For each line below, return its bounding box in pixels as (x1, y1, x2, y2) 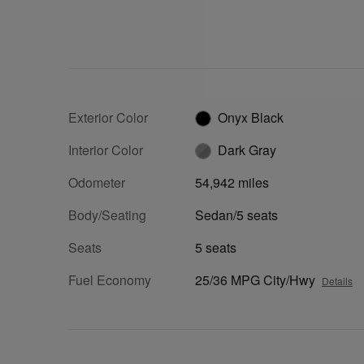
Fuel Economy (68, 270, 151, 289)
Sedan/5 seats (195, 205, 278, 224)
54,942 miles (195, 172, 269, 192)
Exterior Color (68, 107, 148, 127)
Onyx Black (218, 107, 284, 127)
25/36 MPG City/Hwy (195, 270, 315, 289)
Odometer (68, 172, 125, 192)
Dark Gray (218, 140, 276, 159)
